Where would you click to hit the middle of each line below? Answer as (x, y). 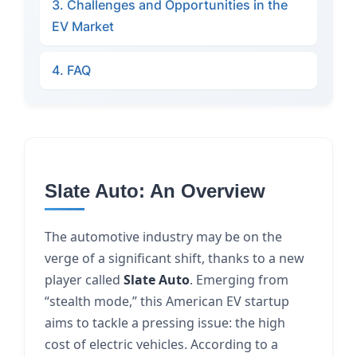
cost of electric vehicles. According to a (161, 344)
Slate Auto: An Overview (155, 191)
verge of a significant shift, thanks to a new (175, 258)
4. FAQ (71, 70)
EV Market (83, 26)
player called (84, 280)
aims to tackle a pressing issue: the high (165, 323)
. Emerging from (239, 280)
